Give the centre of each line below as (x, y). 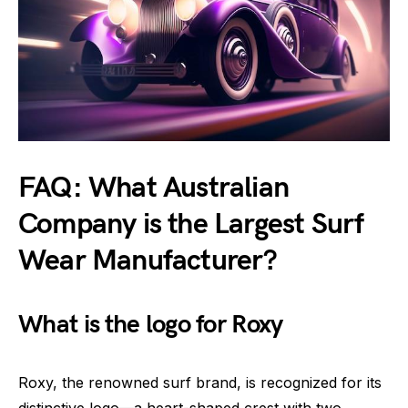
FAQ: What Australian (153, 188)
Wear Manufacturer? (148, 260)
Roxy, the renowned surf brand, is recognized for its (200, 382)
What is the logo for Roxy (151, 324)
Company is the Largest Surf (191, 224)
